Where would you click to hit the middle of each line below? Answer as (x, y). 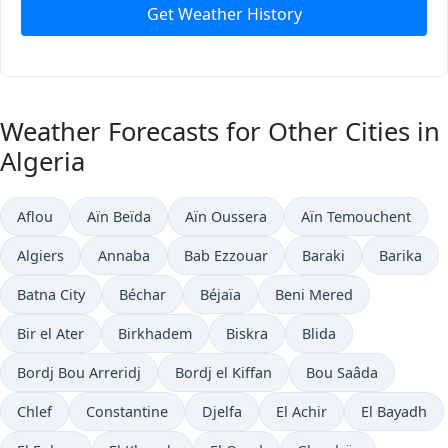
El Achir (301, 411)
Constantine (127, 411)
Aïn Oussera (226, 216)
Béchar (142, 294)
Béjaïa (220, 294)
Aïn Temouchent (356, 216)
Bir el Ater (50, 333)
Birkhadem (155, 333)
